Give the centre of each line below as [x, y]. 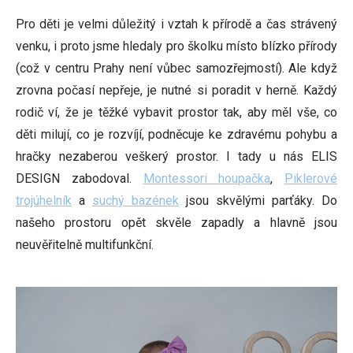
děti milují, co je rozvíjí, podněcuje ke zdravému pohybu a [176, 134]
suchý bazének [136, 201]
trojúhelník [44, 201]
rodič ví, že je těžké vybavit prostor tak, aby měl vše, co [176, 112]
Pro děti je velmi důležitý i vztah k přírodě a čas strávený [176, 24]
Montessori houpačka [207, 178]
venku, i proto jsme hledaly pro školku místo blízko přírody [176, 46]
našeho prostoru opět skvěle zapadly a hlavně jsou [176, 223]
